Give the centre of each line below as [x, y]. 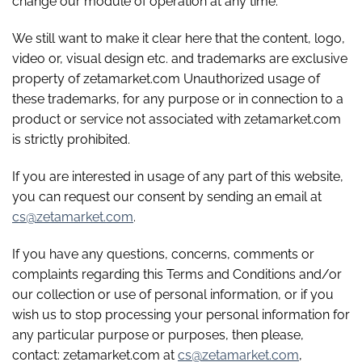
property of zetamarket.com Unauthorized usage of [166, 78]
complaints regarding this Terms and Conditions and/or [177, 274]
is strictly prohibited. [71, 139]
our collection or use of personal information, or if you [173, 294]
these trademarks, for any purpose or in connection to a [178, 99]
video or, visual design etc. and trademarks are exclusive [180, 58]
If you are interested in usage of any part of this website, [178, 176]
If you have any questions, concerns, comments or [163, 254]
